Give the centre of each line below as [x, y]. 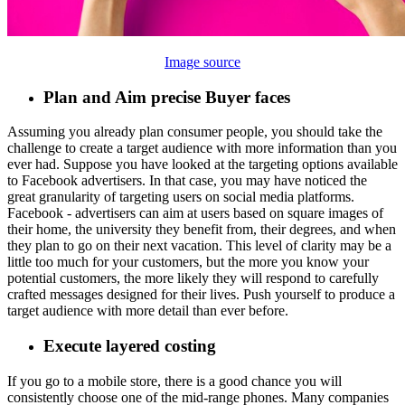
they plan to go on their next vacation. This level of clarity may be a [199, 246]
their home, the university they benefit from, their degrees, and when [202, 230]
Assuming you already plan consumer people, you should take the [195, 132]
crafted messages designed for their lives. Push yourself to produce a [201, 295]
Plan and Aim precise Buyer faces [167, 97]
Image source [202, 61]
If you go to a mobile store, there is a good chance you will [174, 381]
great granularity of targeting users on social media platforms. [181, 197]
